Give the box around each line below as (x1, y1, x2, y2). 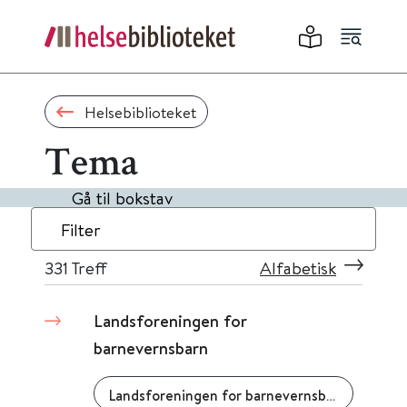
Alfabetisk (260, 256, 336, 279)
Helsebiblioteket (84, 101, 196, 123)
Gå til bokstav (72, 186, 173, 209)
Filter (61, 218, 101, 241)
